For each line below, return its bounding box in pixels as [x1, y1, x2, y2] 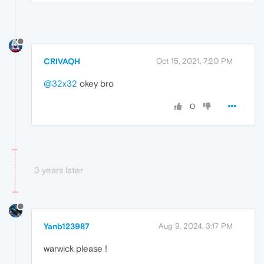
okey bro [77, 78, 114, 89]
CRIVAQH [44, 57, 80, 67]
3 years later [34, 165, 83, 176]
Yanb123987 [44, 222, 90, 232]
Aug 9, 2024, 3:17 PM [159, 222, 233, 231]
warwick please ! [44, 243, 107, 254]
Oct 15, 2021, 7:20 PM [156, 57, 233, 66]
